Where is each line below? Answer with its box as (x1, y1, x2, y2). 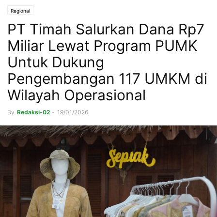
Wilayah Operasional (7, 86, 146, 104)
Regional (11, 8, 30, 14)
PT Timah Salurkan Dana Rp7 (7, 20, 204, 38)
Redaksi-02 (17, 108, 50, 116)
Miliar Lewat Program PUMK (7, 37, 198, 55)
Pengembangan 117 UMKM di (7, 70, 207, 88)
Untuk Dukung (7, 53, 104, 71)
